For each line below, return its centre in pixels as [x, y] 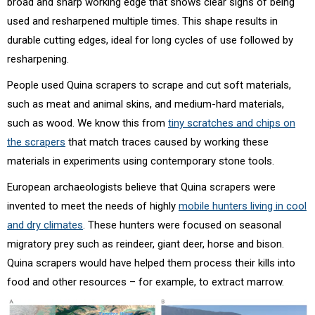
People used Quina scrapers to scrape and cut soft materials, [149, 85]
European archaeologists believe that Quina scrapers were [141, 187]
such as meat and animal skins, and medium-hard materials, [146, 104]
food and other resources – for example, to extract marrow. [146, 282]
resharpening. [38, 59]
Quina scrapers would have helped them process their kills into [151, 263]
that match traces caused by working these [167, 142]
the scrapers [36, 142]
